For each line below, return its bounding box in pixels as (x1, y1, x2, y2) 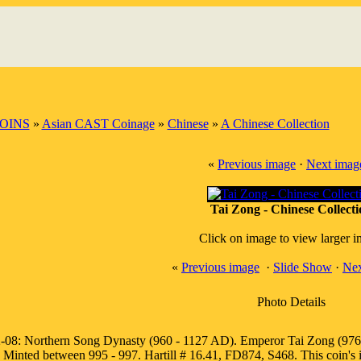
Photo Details (257, 295, 326, 309)
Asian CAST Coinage (41, 117, 155, 131)
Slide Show (273, 260, 332, 274)
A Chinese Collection (220, 117, 330, 131)
